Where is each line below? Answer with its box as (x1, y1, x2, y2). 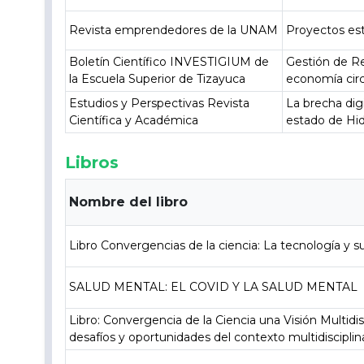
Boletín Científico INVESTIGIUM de (69, 54, 270, 69)
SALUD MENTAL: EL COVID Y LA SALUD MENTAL (69, 279, 358, 294)
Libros (65, 153, 119, 172)
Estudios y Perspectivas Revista (69, 96, 250, 110)
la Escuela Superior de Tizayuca (69, 71, 246, 86)
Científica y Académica (69, 113, 199, 128)
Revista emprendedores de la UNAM (69, 23, 279, 37)
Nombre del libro (69, 194, 188, 210)
